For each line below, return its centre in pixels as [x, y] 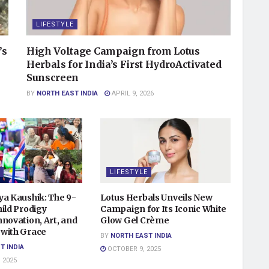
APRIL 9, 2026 [132, 93]
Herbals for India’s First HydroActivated [124, 64]
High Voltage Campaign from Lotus [113, 51]
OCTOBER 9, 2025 [134, 249]
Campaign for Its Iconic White [164, 209]
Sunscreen [53, 77]
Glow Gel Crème [135, 221]
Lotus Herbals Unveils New [156, 198]
